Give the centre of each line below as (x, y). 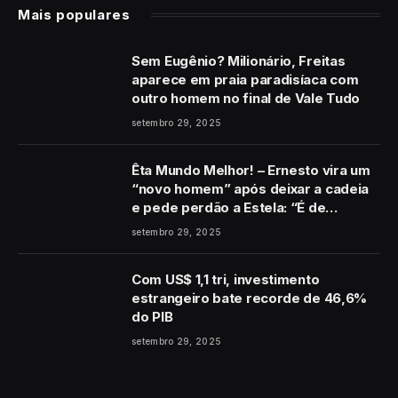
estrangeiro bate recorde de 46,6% (250, 298)
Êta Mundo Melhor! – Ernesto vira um (251, 170)
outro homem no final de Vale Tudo (246, 98)
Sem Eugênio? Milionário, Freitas (239, 60)
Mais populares (74, 14)
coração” (162, 226)
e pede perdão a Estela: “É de (229, 207)
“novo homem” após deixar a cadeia (251, 188)
